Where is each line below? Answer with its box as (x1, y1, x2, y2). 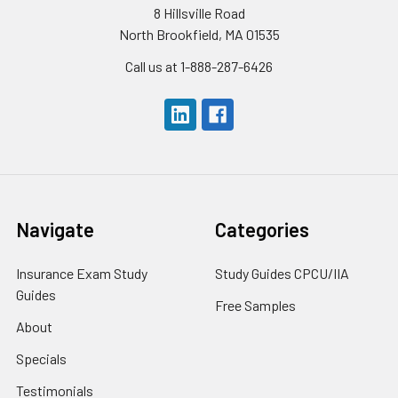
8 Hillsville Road (153, 4, 245, 21)
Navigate (16, 218, 94, 241)
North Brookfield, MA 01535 (118, 26, 280, 43)
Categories (215, 218, 309, 241)
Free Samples (215, 297, 296, 314)
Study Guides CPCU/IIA (215, 265, 349, 282)
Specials (16, 350, 67, 367)
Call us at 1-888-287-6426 (125, 58, 273, 75)
